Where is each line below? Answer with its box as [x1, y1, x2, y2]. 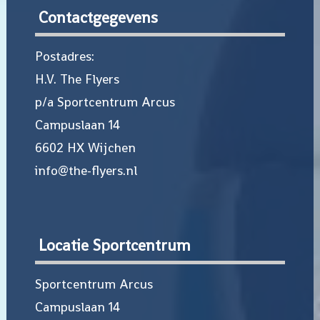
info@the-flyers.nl [34, 161, 137, 179]
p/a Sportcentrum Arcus [34, 93, 175, 110]
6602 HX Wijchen [34, 139, 136, 156]
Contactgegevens [38, 6, 158, 27]
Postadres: [34, 47, 94, 64]
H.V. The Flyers [34, 70, 119, 87]
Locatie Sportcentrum [38, 234, 191, 255]
